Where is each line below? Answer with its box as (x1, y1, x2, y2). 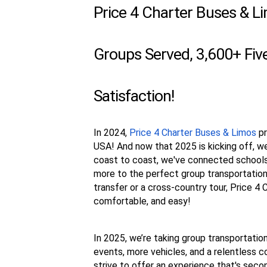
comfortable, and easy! (94, 195, 191, 207)
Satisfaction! (94, 86, 174, 106)
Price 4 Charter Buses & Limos (129, 127, 256, 139)
